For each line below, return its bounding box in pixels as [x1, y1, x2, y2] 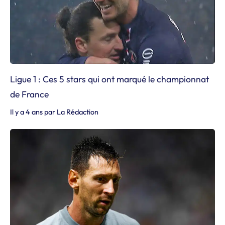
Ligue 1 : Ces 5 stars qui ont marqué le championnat [10, 73, 209, 85]
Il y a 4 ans [10, 107, 43, 117]
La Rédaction [57, 107, 98, 117]
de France [10, 88, 49, 100]
